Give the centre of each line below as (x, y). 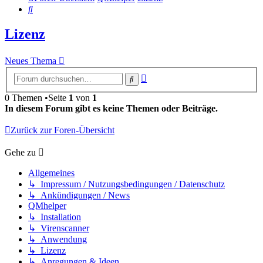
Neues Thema (31, 61)
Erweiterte (165, 76)
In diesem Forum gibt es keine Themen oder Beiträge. (111, 108)
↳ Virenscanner (59, 228)
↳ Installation (55, 217)
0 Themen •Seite (37, 97)
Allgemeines (51, 173)
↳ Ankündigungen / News (79, 195)
